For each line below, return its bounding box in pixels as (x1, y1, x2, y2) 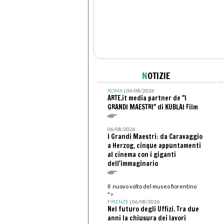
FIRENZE (107, 198, 128, 204)
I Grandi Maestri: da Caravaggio (107, 131, 202, 141)
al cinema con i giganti (107, 149, 176, 159)
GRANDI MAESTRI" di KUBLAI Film (107, 102, 198, 111)
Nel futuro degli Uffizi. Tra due (107, 204, 199, 213)
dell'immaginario (107, 158, 158, 168)
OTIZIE (147, 68, 170, 82)
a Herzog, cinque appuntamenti (107, 140, 201, 150)
